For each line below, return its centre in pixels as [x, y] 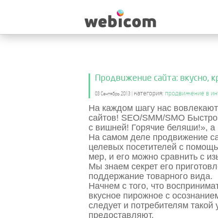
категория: [149, 93]
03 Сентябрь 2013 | [114, 93]
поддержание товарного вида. [151, 176]
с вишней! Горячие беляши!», [148, 127]
